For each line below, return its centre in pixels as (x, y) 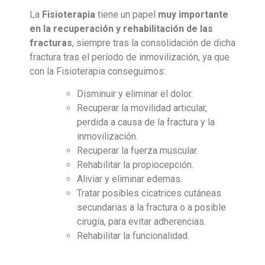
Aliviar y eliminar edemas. (130, 179)
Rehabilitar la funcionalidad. (133, 235)
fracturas (51, 43)
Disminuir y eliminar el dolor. (135, 93)
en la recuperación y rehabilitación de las (121, 28)
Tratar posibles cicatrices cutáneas (149, 193)
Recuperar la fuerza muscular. (138, 150)
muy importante (193, 14)
